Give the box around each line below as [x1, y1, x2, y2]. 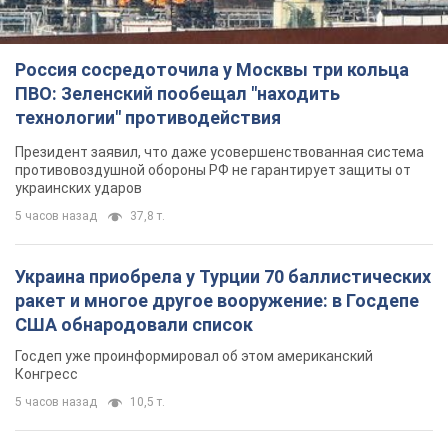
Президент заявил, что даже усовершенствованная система [15, 144, 424, 161]
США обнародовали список [15, 314, 253, 336]
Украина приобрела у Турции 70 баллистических [15, 266, 431, 288]
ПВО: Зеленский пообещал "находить [15, 83, 340, 105]
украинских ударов [15, 180, 142, 197]
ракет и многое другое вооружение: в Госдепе [15, 290, 419, 312]
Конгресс [15, 366, 78, 383]
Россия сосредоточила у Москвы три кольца [15, 59, 409, 81]
